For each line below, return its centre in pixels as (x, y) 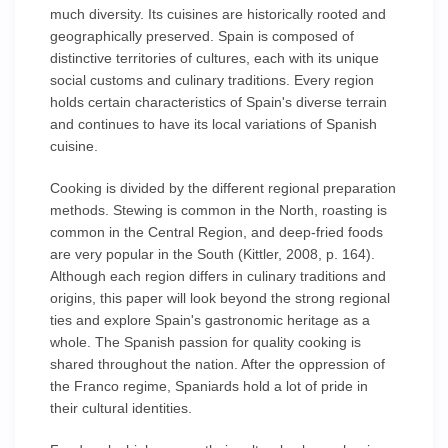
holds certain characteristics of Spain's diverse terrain (218, 102)
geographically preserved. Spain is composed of (202, 36)
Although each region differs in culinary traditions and (218, 276)
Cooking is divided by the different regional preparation (223, 188)
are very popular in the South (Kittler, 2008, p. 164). (212, 254)
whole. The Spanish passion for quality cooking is (205, 342)
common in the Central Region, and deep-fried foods (216, 232)
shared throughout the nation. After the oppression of (217, 364)
